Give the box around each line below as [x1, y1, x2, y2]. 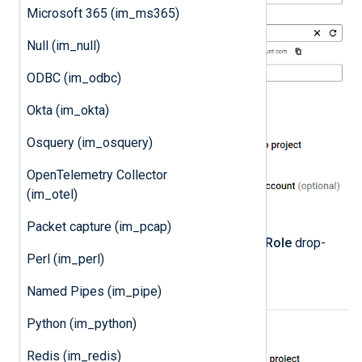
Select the [87, 235, 148, 251]
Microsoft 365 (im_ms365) [26, 5, 179, 21]
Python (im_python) [26, 315, 137, 331]
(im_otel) [26, 186, 78, 202]
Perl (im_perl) [26, 250, 104, 267]
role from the [186, 235, 265, 251]
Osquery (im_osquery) [26, 134, 153, 150]
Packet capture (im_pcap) [26, 218, 171, 234]
